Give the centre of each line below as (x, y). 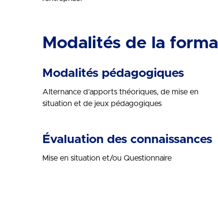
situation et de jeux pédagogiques (102, 104)
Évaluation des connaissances (127, 139)
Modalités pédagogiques (113, 73)
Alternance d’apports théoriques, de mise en (120, 92)
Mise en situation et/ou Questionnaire (107, 158)
